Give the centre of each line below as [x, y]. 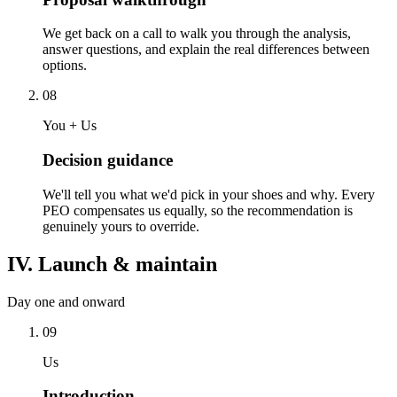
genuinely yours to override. [121, 226]
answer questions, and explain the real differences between [206, 50]
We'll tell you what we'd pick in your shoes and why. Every [209, 194]
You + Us [70, 126]
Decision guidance [108, 160]
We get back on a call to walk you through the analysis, [197, 34]
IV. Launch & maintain [112, 264]
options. [65, 66]
